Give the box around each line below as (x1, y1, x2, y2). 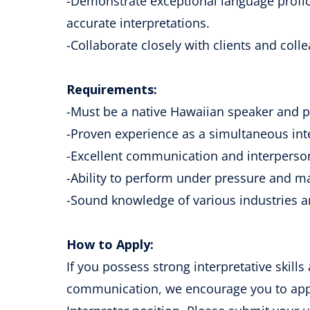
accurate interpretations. (66, 15, 210, 31)
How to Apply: (66, 236, 154, 253)
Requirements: (66, 81, 157, 98)
